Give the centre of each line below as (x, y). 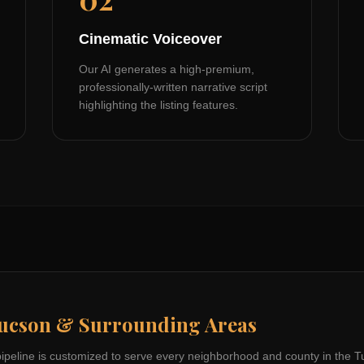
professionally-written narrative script (173, 87)
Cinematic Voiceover (150, 39)
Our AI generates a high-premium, (167, 69)
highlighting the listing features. (158, 105)
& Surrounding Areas (154, 324)
